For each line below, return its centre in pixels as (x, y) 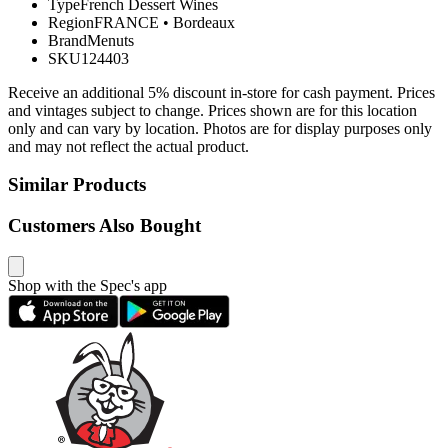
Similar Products (77, 185)
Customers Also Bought (104, 226)
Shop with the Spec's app (87, 285)
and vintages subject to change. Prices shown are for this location (212, 110)
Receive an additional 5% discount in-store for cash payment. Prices (221, 92)
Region (71, 22)
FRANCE (126, 22)
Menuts (110, 40)
